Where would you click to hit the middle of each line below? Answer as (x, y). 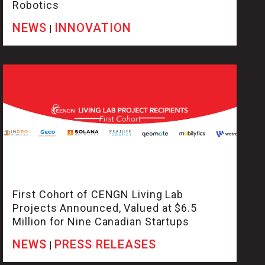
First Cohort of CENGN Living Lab (98, 195)
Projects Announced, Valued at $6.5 (105, 208)
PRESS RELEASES (106, 245)
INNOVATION (93, 28)
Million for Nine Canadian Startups (101, 222)
